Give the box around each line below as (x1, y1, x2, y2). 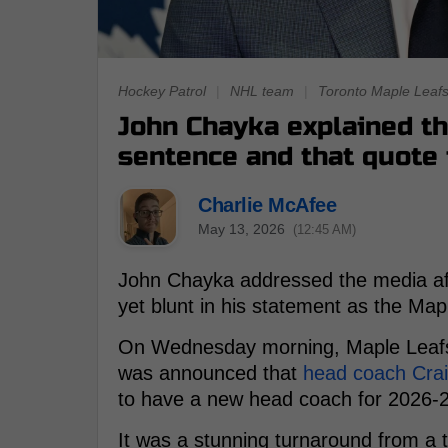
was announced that (118, 362, 303, 385)
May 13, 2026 (198, 220, 285, 237)
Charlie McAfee (198, 193, 336, 216)
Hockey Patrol (118, 83, 206, 100)
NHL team (230, 83, 294, 100)
